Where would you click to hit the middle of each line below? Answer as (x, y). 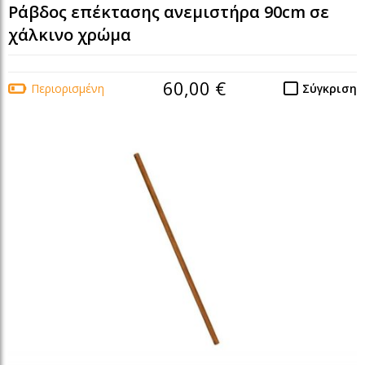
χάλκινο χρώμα (70, 35)
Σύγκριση (330, 89)
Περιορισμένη (68, 89)
